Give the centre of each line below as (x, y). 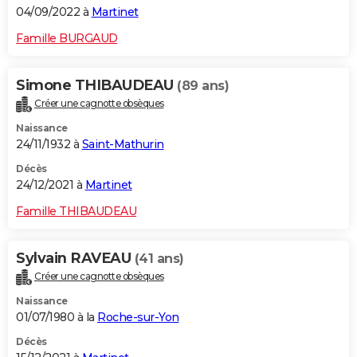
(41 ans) (159, 258)
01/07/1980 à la (57, 317)
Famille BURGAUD (67, 38)
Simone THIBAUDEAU (96, 85)
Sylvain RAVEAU (75, 258)
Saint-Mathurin (123, 144)
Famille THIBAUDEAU (76, 211)
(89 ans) (203, 85)
